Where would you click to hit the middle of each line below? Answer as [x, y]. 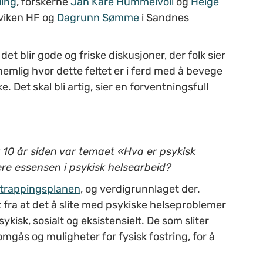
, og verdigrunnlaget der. [140, 189]
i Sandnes [164, 17]
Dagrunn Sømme [98, 17]
